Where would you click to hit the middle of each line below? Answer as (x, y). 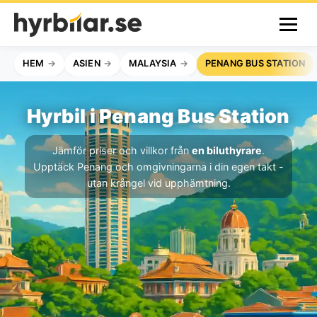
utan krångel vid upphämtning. (158, 183)
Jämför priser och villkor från (122, 150)
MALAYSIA (153, 64)
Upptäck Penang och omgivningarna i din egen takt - (158, 166)
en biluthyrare (227, 150)
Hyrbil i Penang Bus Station (158, 116)
